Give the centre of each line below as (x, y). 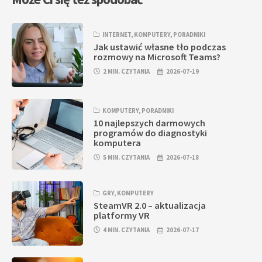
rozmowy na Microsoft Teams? (157, 57)
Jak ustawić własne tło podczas (160, 47)
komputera (118, 143)
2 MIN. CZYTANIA (127, 72)
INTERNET (117, 34)
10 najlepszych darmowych (150, 123)
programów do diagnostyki (151, 133)
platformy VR (122, 216)
